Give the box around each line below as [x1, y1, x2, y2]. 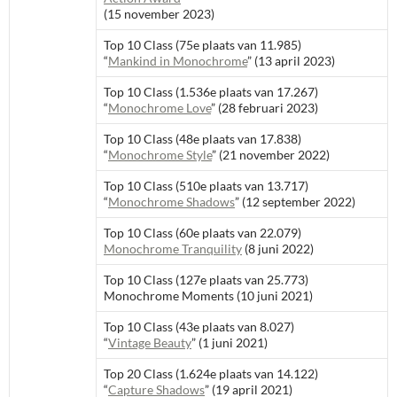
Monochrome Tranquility [104, 241, 242, 256]
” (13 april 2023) [247, 53, 335, 68]
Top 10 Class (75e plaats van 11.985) [104, 37, 301, 52]
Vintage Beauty [108, 335, 191, 350]
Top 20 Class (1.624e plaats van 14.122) [104, 366, 318, 381]
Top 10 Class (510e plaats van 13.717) [104, 178, 308, 193]
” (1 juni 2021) [191, 335, 268, 350]
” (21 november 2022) [212, 147, 330, 162]
